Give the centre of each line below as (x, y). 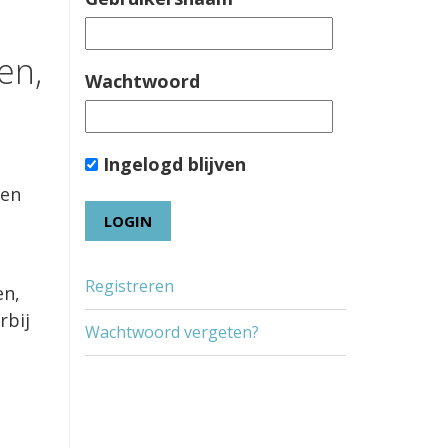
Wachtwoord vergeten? (171, 332)
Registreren (129, 286)
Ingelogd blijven (171, 164)
